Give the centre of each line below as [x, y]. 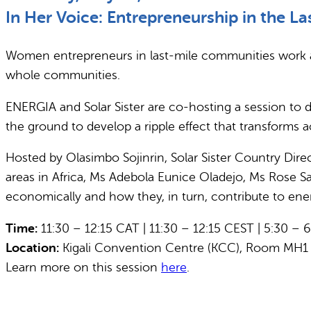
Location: [32, 247]
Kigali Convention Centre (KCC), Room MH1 [184, 247]
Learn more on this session [83, 267]
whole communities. [63, 75]
